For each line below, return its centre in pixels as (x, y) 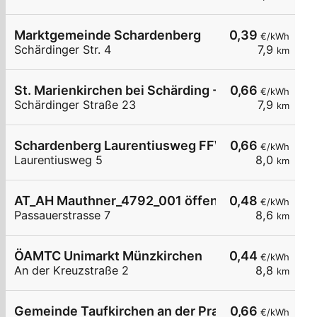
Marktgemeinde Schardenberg (108, 35)
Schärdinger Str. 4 (63, 50)
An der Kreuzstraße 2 (71, 271)
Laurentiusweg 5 (58, 160)
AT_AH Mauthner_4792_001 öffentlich (129, 201)
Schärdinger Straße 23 (75, 105)
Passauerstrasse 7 (62, 215)
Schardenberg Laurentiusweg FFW (121, 146)
